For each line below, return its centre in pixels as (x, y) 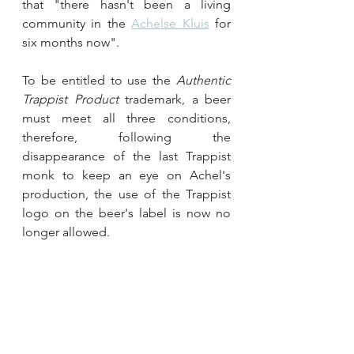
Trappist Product (70, 99)
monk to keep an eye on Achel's (126, 175)
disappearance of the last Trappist (126, 156)
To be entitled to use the (99, 80)
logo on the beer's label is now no (126, 213)
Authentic (203, 80)
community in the (77, 23)
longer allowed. (66, 232)
